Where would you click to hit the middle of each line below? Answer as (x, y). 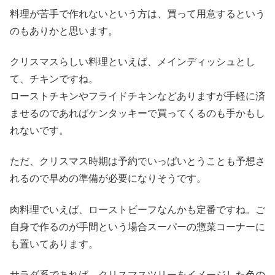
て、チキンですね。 (54, 79)
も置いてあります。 (54, 244)
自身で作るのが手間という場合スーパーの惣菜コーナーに (137, 227)
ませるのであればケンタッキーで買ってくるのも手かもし (137, 113)
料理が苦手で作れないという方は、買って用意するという (137, 14)
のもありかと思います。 (64, 31)
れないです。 (39, 130)
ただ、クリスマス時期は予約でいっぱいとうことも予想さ (137, 161)
